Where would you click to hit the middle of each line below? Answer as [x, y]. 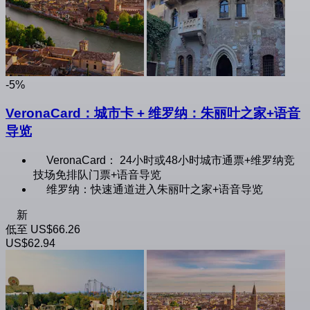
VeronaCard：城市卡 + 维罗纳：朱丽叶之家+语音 [153, 113]
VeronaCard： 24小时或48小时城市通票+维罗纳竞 [171, 160]
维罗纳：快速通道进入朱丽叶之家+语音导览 [155, 189]
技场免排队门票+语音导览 [97, 174]
